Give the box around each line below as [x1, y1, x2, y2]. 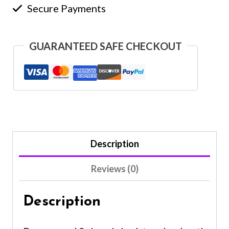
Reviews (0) [90, 163, 139, 174]
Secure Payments [25, 2, 106, 14]
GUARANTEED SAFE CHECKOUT [29, 39, 182, 52]
